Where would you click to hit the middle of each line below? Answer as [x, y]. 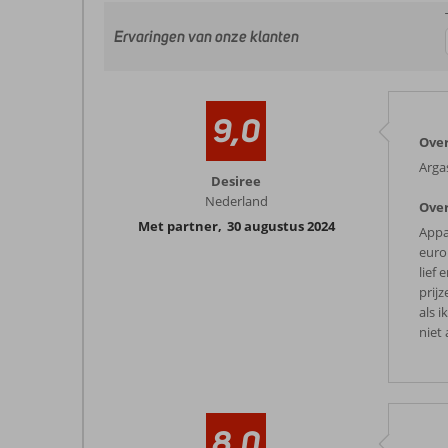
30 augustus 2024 [280, 226]
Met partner [177, 226]
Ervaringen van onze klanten [206, 36]
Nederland [236, 201]
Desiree [236, 181]
